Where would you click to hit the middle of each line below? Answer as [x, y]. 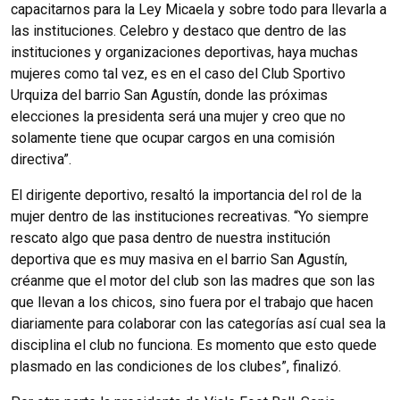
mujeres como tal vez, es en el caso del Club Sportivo [178, 74]
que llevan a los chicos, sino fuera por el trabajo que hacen [192, 302]
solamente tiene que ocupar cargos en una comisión [173, 138]
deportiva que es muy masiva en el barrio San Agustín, [179, 259]
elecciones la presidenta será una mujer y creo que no [178, 117]
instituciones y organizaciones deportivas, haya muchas [184, 52]
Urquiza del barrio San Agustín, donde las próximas [169, 95]
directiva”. [41, 159]
